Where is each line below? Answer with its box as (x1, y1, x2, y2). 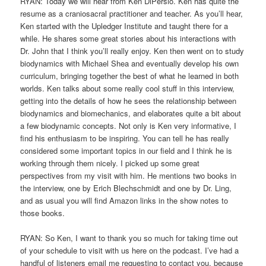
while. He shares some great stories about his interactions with (20, 32, 236, 44)
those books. (20, 207, 65, 218)
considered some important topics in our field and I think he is (20, 144, 233, 156)
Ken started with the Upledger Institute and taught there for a (20, 20, 229, 31)
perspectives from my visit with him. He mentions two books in (20, 169, 237, 181)
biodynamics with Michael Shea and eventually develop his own (20, 57, 239, 69)
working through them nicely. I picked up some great (20, 157, 200, 169)
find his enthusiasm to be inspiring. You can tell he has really (20, 132, 230, 144)
